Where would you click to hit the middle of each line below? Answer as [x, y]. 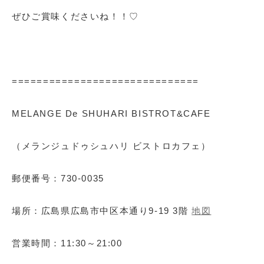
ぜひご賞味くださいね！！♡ [75, 16]
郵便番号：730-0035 [58, 179]
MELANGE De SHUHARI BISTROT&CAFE [111, 114]
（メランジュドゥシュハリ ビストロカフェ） [111, 146]
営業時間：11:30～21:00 [67, 243]
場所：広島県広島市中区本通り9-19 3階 [102, 211]
